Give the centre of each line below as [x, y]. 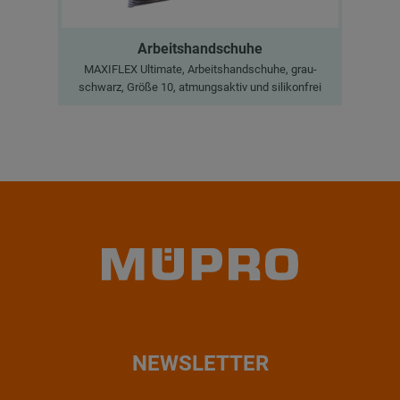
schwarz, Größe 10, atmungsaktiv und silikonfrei [200, 87]
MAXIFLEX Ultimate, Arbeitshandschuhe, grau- [200, 70]
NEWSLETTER [200, 364]
